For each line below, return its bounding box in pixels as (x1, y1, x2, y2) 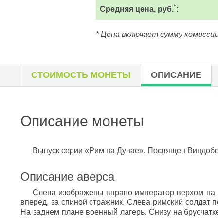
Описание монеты (20, 113, 144, 129)
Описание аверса (20, 170, 114, 183)
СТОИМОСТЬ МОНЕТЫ (31, 70, 131, 80)
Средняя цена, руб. (100, 5, 174, 13)
